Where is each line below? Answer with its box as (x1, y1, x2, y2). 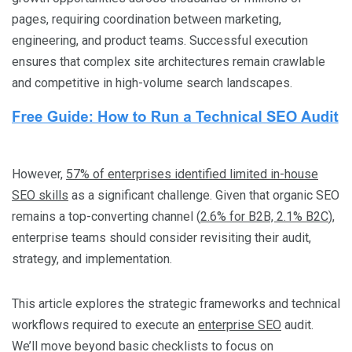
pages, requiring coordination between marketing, (12, 11, 281, 27)
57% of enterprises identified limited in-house (66, 166, 318, 181)
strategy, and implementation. (12, 251, 172, 266)
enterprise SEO (198, 317, 281, 332)
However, (12, 166, 66, 181)
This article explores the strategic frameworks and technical (12, 295, 340, 311)
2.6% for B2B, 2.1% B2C (200, 208, 328, 224)
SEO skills (12, 187, 68, 203)
